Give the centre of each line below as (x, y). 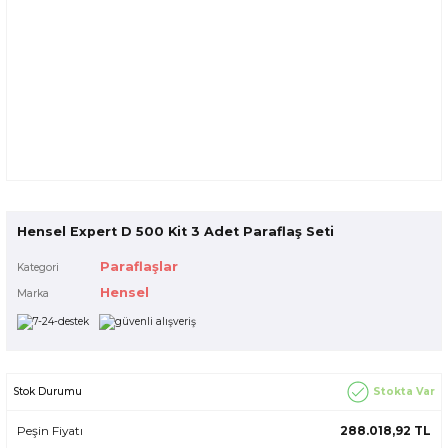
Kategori (38, 267)
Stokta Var (402, 392)
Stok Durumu (47, 392)
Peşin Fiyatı (50, 431)
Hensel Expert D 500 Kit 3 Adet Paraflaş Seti (175, 231)
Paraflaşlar (138, 266)
